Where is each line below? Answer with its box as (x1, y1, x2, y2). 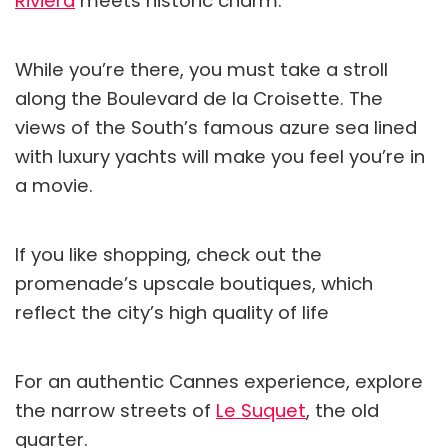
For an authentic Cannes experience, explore (15, 368, 423, 394)
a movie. (15, 172, 93, 198)
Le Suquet (216, 397, 306, 423)
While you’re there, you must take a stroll (15, 56, 388, 82)
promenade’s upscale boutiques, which (15, 270, 373, 296)
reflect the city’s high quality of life (15, 299, 329, 325)
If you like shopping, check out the (15, 241, 322, 267)
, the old (306, 397, 379, 423)
